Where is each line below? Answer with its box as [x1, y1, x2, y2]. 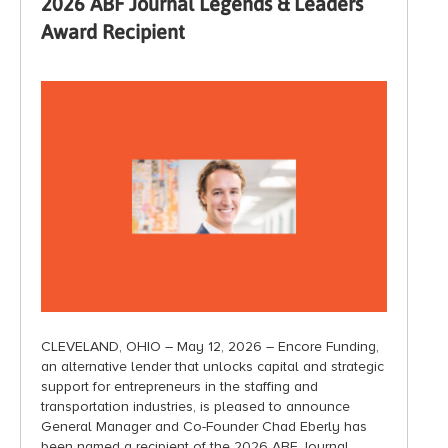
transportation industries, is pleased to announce [41, 398, 350, 416]
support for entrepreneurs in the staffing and [41, 378, 318, 396]
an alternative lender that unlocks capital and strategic [41, 358, 384, 376]
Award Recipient [41, 20, 185, 44]
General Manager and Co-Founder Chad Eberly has [41, 418, 367, 436]
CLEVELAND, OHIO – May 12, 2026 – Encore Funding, [41, 338, 379, 356]
